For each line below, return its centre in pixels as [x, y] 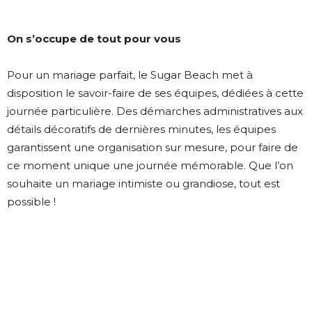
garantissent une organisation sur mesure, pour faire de [153, 147]
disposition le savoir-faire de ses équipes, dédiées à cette [155, 93]
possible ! [31, 201]
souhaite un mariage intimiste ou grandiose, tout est [143, 183]
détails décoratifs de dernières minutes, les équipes [141, 129]
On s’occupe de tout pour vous [94, 38]
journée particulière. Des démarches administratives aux [155, 111]
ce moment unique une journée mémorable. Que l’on [150, 165]
